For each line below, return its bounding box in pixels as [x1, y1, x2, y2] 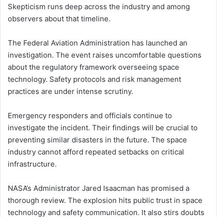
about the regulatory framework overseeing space [8, 62, 179, 72]
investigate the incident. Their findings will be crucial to [8, 123, 198, 133]
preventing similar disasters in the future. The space [8, 135, 187, 145]
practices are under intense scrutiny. [8, 87, 133, 96]
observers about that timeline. [8, 14, 110, 24]
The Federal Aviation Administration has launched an [8, 38, 187, 48]
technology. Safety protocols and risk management [8, 75, 181, 84]
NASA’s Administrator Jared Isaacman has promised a [8, 184, 189, 193]
